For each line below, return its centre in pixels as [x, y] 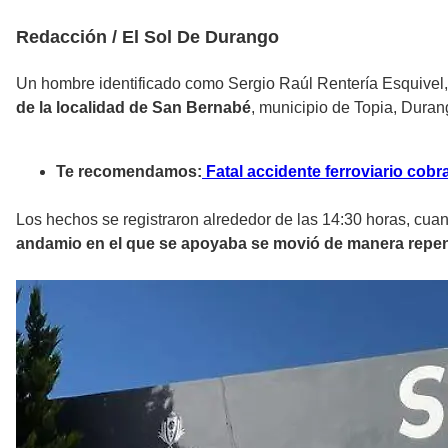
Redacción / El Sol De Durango [147, 36]
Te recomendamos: [129, 171]
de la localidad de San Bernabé [133, 107]
